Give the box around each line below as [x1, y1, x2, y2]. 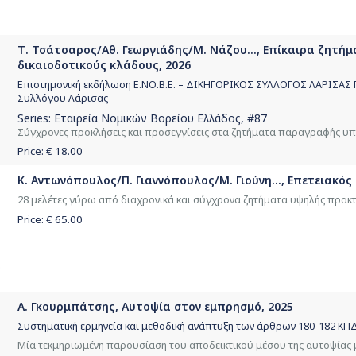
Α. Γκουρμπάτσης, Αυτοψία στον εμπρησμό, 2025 [17, 299, 293, 315]
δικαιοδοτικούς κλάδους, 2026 [17, 57, 191, 73]
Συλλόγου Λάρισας [17, 91, 108, 106]
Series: [17, 110, 54, 126]
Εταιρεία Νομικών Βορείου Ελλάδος [54, 110, 241, 126]
